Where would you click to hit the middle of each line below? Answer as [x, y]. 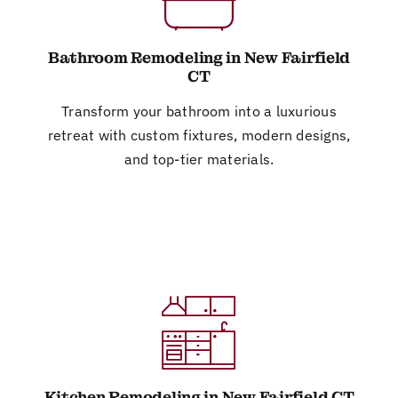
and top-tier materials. [199, 159]
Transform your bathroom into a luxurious [199, 111]
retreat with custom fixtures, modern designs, [199, 135]
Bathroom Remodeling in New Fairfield [199, 57]
